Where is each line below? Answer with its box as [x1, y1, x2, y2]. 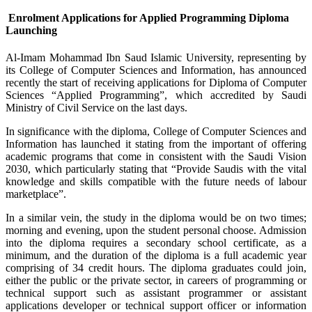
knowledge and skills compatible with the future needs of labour [6, 175, 306, 187]
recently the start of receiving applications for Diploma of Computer [6, 76, 306, 88]
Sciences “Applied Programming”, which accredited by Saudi [6, 88, 306, 101]
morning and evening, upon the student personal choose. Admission [6, 224, 306, 236]
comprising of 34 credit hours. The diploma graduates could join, [6, 261, 306, 274]
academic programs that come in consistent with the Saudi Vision [6, 150, 306, 162]
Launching [6, 24, 57, 36]
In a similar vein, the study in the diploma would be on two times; [6, 211, 306, 224]
